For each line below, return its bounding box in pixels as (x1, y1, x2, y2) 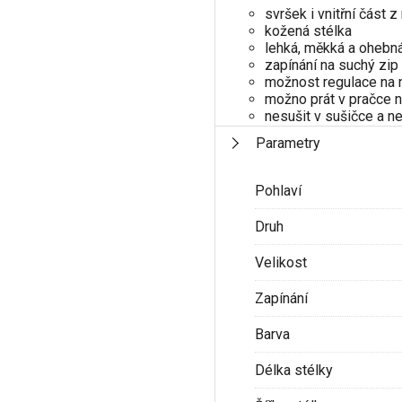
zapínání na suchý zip (264, 56, 398, 74)
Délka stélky (254, 361, 333, 379)
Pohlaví (254, 181, 301, 199)
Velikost (254, 253, 307, 271)
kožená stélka (264, 22, 352, 39)
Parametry (255, 134, 320, 152)
